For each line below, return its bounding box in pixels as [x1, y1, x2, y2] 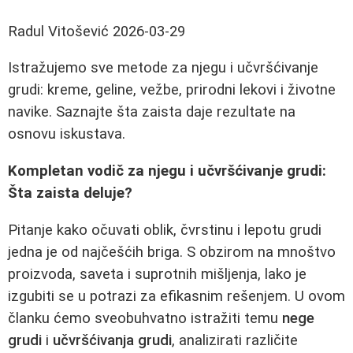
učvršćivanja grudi [53, 331, 172, 349]
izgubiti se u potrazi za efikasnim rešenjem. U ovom [8, 287, 345, 305]
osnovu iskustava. [8, 125, 125, 143]
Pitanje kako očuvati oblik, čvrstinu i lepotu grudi [8, 221, 321, 239]
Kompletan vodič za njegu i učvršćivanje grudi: [8, 162, 326, 180]
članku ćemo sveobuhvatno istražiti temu [8, 309, 282, 327]
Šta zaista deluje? [8, 184, 132, 203]
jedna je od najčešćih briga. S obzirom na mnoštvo [8, 243, 336, 261]
